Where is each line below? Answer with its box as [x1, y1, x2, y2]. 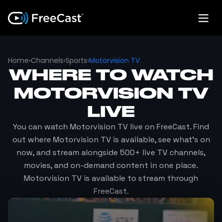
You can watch [13, 121, 70, 132]
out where [12, 134, 53, 145]
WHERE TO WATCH [8, 65, 214, 84]
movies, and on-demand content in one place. [24, 160, 198, 170]
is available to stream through [82, 173, 198, 183]
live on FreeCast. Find [128, 121, 209, 132]
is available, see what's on [111, 134, 210, 145]
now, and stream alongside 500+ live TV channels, [16, 147, 206, 158]
